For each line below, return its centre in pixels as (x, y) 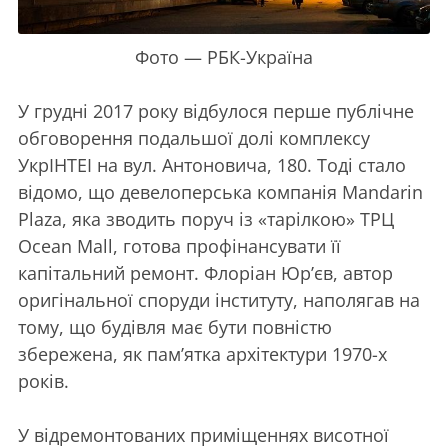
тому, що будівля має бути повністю (175, 326)
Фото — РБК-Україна (224, 56)
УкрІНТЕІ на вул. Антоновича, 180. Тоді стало (212, 164)
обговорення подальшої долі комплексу (194, 137)
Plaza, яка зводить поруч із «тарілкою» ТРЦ (206, 218)
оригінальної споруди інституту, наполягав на (219, 299)
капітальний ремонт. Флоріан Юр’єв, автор (205, 272)
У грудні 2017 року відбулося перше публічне (216, 110)
